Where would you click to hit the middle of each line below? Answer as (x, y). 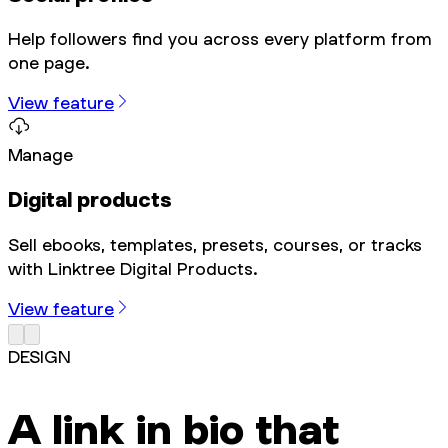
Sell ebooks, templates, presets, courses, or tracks (215, 244)
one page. (49, 63)
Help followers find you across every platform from (220, 39)
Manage (40, 155)
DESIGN (39, 356)
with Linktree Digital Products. (133, 268)
